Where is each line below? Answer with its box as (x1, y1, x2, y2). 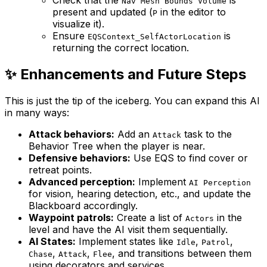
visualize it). (52, 17, 104, 30)
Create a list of (114, 211, 185, 223)
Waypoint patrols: (29, 211, 114, 223)
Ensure (52, 29, 88, 42)
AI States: (29, 235, 76, 247)
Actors (185, 213, 214, 223)
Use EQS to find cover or (131, 151, 248, 164)
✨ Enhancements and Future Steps (5, 65, 246, 83)
